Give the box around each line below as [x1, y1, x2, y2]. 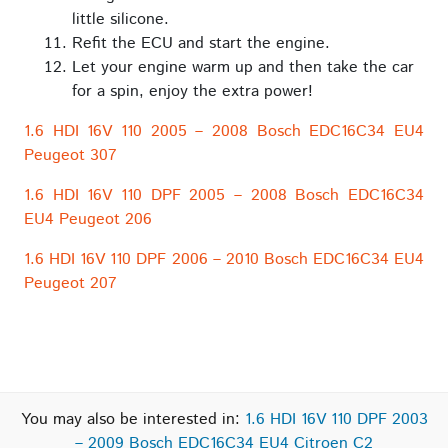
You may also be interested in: [20, 407, 245, 431]
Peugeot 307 [24, 143, 117, 167]
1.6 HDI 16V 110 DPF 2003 [244, 407, 428, 431]
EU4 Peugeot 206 [24, 207, 152, 231]
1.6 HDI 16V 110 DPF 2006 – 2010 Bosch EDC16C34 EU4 [24, 247, 424, 271]
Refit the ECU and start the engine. [72, 31, 330, 55]
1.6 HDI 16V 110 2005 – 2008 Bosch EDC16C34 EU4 [24, 119, 424, 143]
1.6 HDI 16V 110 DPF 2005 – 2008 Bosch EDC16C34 [24, 183, 424, 207]
